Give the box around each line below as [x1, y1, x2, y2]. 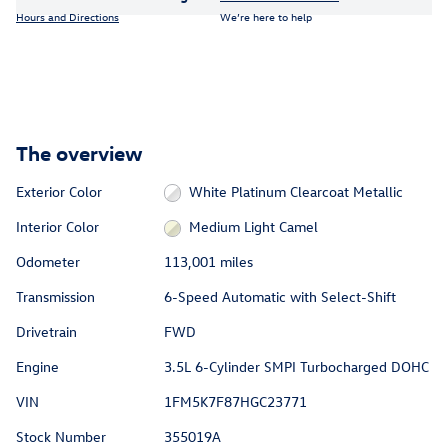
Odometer [16, 252, 80, 272]
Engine [16, 357, 59, 377]
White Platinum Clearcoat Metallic [189, 181, 404, 201]
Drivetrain [16, 322, 77, 342]
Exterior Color [16, 181, 102, 201]
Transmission [16, 287, 95, 307]
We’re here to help [220, 9, 312, 24]
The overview [16, 138, 143, 165]
